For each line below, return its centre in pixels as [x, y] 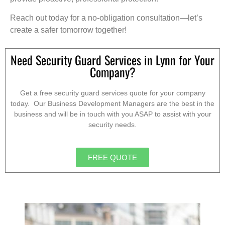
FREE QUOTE [113, 157]
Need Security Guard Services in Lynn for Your [113, 60]
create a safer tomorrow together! [68, 30]
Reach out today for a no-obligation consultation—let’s [106, 18]
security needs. [113, 125]
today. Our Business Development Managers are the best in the [113, 104]
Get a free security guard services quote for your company [113, 93]
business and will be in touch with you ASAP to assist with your [113, 114]
